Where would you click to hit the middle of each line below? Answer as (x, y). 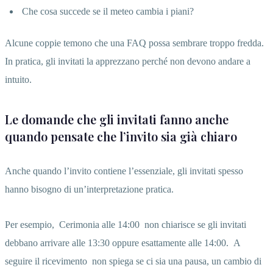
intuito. (18, 79)
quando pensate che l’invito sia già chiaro (121, 136)
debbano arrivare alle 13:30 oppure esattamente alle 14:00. (118, 243)
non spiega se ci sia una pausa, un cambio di (175, 261)
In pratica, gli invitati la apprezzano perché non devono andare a (128, 61)
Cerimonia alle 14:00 (99, 224)
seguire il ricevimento (46, 261)
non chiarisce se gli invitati (194, 224)
